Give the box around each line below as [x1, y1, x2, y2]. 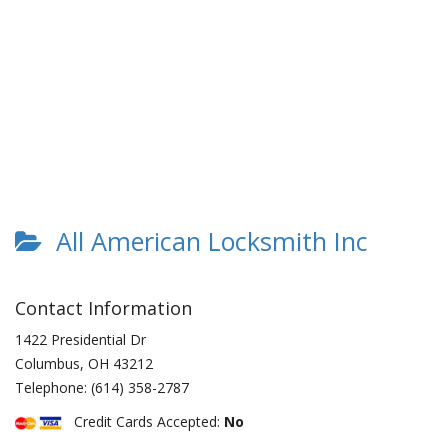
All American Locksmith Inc [42, 224, 368, 258]
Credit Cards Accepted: [62, 412, 224, 431]
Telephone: [15, 378, 91, 397]
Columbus [15, 354, 80, 373]
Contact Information [15, 296, 192, 320]
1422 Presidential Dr [15, 330, 146, 349]
